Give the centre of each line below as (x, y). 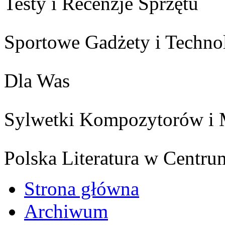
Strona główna (82, 188)
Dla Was (37, 80)
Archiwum (66, 211)
